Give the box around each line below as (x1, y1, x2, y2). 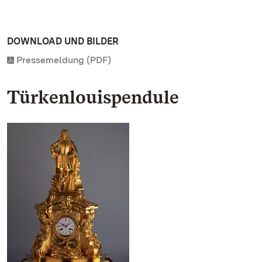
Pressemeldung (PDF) (16, 54, 111, 65)
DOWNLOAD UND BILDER (7, 36, 119, 47)
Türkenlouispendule (7, 85, 179, 108)
